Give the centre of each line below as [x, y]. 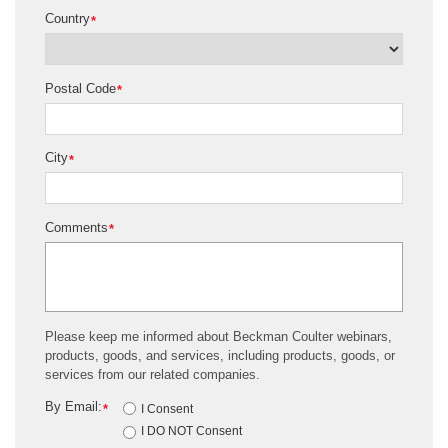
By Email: [73, 407]
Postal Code [80, 88]
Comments [76, 227]
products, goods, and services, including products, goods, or [220, 355]
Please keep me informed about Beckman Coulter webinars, [218, 336]
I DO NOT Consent [192, 430]
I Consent [167, 408]
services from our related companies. [152, 374]
